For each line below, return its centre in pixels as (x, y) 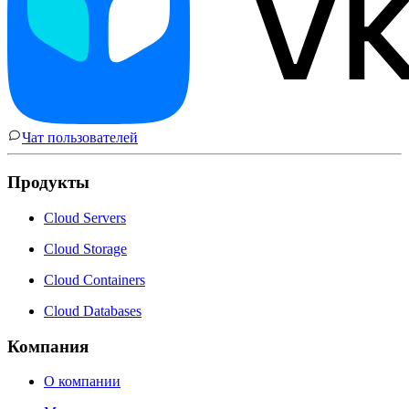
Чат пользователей (80, 138)
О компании (82, 382)
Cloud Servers (85, 217)
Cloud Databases (93, 310)
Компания (48, 346)
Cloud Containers (94, 279)
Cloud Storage (85, 248)
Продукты (48, 183)
